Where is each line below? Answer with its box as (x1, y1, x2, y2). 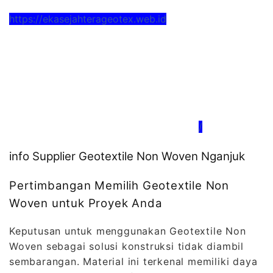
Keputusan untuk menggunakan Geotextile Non (9, 224, 246, 237)
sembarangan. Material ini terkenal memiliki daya (9, 255, 258, 268)
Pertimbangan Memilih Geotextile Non (9, 178, 229, 193)
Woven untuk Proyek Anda (9, 196, 163, 210)
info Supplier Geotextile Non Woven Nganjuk (9, 149, 245, 164)
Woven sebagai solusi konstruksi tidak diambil (9, 239, 244, 252)
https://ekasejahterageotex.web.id (9, 12, 166, 25)
